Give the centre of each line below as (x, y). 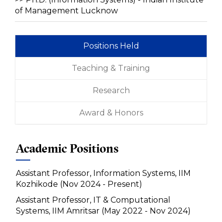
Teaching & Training (111, 68)
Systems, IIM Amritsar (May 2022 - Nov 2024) (103, 211)
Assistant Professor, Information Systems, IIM (103, 173)
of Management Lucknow (66, 11)
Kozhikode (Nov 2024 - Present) (79, 184)
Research (111, 91)
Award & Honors (111, 113)
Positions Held (111, 46)
